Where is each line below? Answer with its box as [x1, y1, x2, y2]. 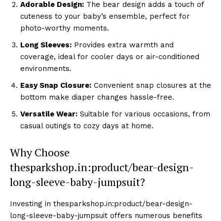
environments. [20, 64, 72, 74]
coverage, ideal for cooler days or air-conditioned [20, 52, 199, 62]
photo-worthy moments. [20, 24, 109, 33]
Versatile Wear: [20, 110, 77, 119]
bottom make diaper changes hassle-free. [20, 93, 174, 102]
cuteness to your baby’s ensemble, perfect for [20, 12, 190, 21]
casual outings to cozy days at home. [20, 121, 153, 131]
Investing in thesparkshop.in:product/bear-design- [10, 199, 192, 209]
